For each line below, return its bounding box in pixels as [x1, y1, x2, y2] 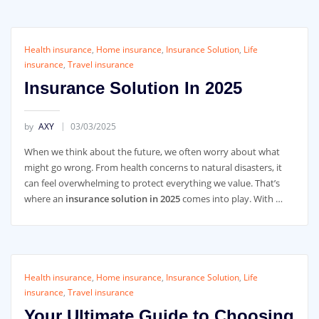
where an [23, 192, 66, 205]
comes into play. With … [179, 192, 283, 205]
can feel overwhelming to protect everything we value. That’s [23, 176, 280, 189]
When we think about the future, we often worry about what [23, 145, 280, 158]
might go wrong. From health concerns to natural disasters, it [23, 160, 282, 174]
